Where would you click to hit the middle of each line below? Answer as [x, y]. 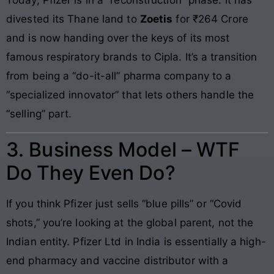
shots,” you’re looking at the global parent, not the [130, 222]
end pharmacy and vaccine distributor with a [117, 260]
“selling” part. [39, 113]
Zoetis [156, 19]
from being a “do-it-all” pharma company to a [119, 76]
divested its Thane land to [73, 19]
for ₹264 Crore [210, 19]
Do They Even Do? [91, 172]
